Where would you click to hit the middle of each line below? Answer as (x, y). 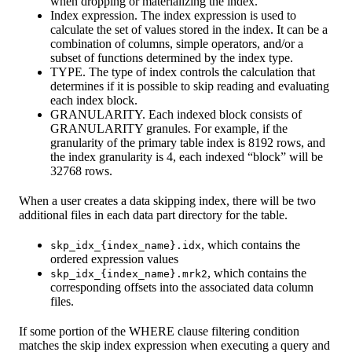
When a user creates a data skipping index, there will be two (167, 200)
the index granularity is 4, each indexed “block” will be (187, 156)
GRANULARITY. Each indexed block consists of (176, 114)
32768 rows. (81, 170)
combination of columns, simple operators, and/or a (177, 43)
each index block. (94, 100)
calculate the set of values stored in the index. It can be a (189, 29)
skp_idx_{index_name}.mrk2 (129, 273)
